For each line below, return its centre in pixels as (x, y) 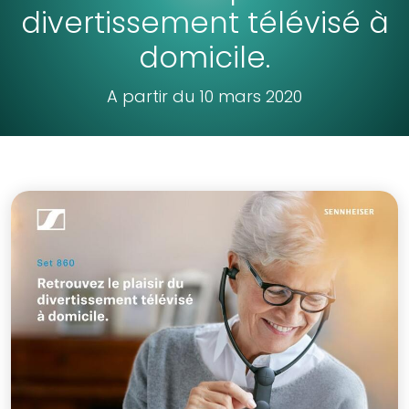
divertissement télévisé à (204, 22)
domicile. (204, 57)
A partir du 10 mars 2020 (204, 96)
